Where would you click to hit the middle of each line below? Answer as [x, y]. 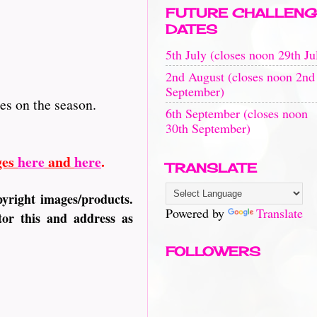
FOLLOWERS [213, 251]
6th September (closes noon [237, 113]
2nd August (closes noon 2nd [240, 76]
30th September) [208, 128]
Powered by [197, 213]
